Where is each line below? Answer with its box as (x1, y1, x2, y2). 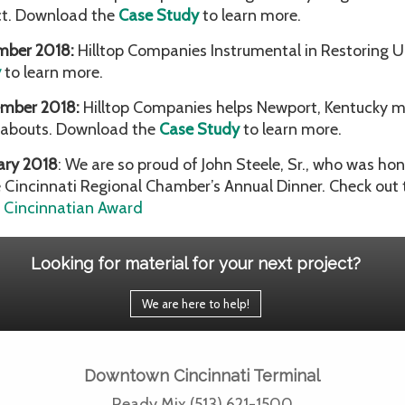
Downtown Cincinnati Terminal (84, 366, 321, 385)
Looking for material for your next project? (31, 254, 361, 273)
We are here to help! (142, 297, 250, 311)
